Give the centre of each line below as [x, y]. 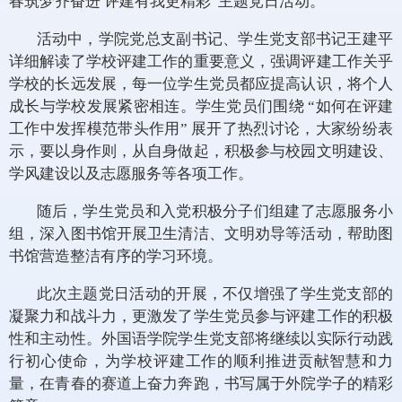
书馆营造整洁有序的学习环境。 [116, 257]
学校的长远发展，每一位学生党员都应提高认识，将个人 [201, 84]
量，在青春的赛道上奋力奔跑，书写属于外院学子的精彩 [201, 384]
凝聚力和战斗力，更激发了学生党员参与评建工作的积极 [201, 317]
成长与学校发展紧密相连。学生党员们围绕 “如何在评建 [201, 107]
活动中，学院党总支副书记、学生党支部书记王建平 [214, 39]
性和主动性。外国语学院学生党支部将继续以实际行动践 [201, 339]
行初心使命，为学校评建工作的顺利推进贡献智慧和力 [201, 362]
